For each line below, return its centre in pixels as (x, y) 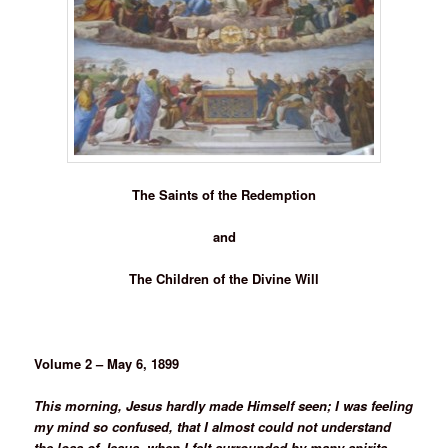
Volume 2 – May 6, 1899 (107, 363)
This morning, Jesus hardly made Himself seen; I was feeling (224, 405)
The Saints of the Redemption (224, 195)
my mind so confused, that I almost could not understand (213, 426)
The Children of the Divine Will (224, 279)
